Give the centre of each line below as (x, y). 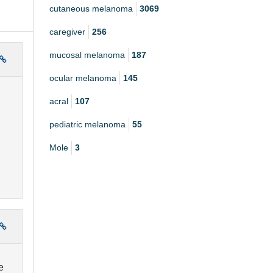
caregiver (67, 32)
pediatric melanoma (87, 125)
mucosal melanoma (87, 55)
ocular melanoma (83, 78)
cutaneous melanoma (91, 9)
